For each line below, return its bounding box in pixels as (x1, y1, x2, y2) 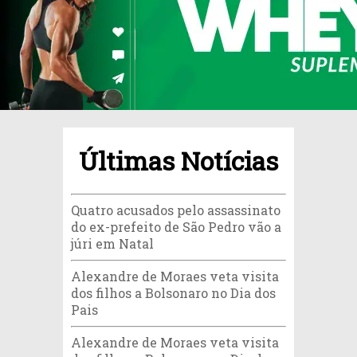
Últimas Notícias (79, 143, 278, 178)
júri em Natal (71, 235, 154, 253)
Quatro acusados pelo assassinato (71, 202, 280, 219)
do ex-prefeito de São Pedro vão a (71, 218, 281, 236)
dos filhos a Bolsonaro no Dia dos (71, 284, 276, 302)
